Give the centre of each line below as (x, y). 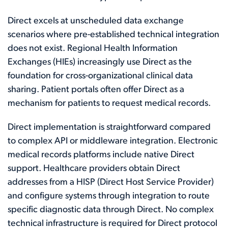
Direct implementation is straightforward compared (109, 127)
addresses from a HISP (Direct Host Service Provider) (111, 182)
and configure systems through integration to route (109, 196)
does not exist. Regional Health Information (93, 48)
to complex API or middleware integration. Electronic (113, 141)
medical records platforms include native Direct (101, 155)
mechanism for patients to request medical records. (109, 103)
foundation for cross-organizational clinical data (100, 76)
